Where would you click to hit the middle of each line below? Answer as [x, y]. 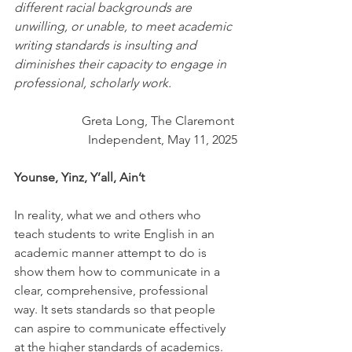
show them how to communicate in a [119, 272]
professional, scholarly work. [93, 83]
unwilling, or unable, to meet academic [125, 27]
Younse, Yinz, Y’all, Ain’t [79, 178]
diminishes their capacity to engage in [122, 64]
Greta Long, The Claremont [159, 121]
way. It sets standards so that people [116, 310]
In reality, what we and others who [109, 215]
